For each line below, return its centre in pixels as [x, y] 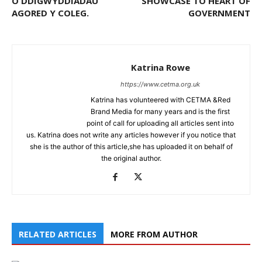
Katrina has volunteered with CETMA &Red [160, 99]
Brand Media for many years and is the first [160, 111]
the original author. [131, 158]
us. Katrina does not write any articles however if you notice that [131, 135]
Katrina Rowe [160, 67]
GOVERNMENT [219, 13]
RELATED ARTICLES [58, 234]
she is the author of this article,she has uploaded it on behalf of [131, 146]
